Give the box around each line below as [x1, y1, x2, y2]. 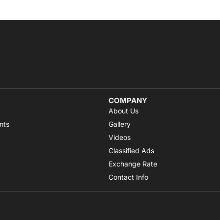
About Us [109, 106, 139, 115]
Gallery [109, 119, 131, 128]
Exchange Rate [109, 159, 158, 168]
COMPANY [109, 95, 148, 105]
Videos [109, 133, 131, 141]
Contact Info [109, 172, 149, 181]
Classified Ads [109, 146, 155, 155]
